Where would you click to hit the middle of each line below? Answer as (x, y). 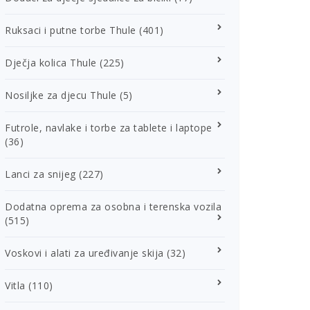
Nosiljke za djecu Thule (61, 95)
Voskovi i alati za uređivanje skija (84, 253)
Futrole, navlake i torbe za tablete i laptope (109, 128)
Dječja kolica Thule (51, 63)
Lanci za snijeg (40, 174)
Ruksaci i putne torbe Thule (71, 30)
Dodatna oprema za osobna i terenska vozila (113, 207)
